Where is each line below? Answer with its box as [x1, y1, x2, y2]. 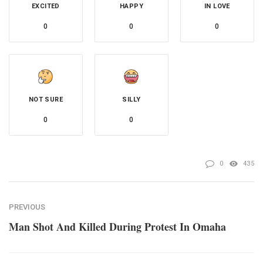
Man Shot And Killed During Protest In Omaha [9, 218, 226, 234]
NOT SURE [28, 95, 63, 103]
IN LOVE [204, 2, 230, 10]
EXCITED [32, 2, 60, 10]
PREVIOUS [9, 202, 45, 211]
